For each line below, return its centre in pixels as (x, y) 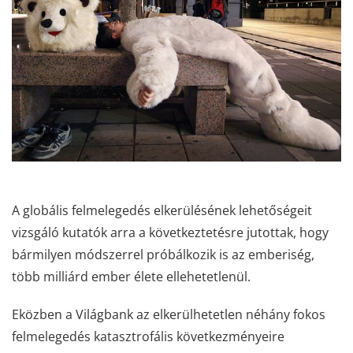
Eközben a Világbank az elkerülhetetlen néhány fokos (169, 314)
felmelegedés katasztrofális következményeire (148, 336)
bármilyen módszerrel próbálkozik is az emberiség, (163, 254)
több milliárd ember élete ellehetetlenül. (133, 276)
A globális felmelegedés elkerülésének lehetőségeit (162, 210)
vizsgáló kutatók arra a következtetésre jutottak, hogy (170, 232)
